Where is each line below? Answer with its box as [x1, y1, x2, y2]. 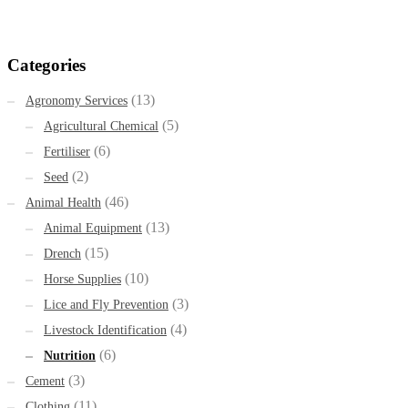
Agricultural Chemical [44, 119, 158, 134]
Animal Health [25, 196, 101, 210]
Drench [44, 247, 81, 261]
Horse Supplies [44, 272, 121, 287]
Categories [7, 55, 86, 75]
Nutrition [44, 349, 96, 363]
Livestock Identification [44, 323, 167, 338]
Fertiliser [44, 145, 90, 159]
